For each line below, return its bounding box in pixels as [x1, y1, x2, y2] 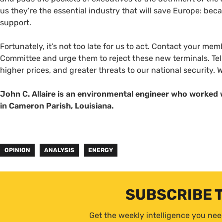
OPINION [4, 146, 31, 154]
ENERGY [88, 146, 113, 154]
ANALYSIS [44, 146, 75, 154]
